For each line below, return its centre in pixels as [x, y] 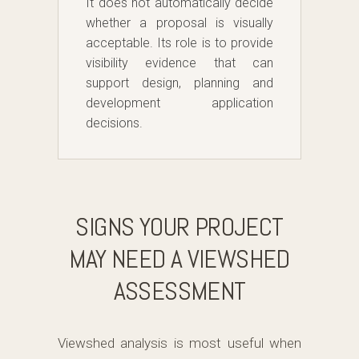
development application [179, 103]
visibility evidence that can [179, 63]
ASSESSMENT [179, 291]
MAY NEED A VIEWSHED [179, 259]
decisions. [114, 123]
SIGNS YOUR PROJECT [179, 227]
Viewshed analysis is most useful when [179, 343]
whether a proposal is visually [179, 23]
